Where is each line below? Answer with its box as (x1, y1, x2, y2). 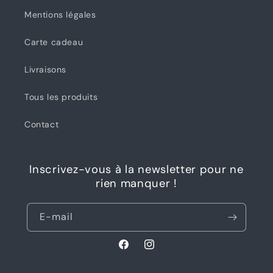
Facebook (117, 245, 158, 257)
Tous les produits (24, 91, 98, 102)
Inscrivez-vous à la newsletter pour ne (29, 162, 244, 177)
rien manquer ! (96, 176, 177, 191)
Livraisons (24, 64, 66, 75)
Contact (24, 119, 59, 130)
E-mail (40, 210, 73, 223)
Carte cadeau (24, 37, 83, 48)
